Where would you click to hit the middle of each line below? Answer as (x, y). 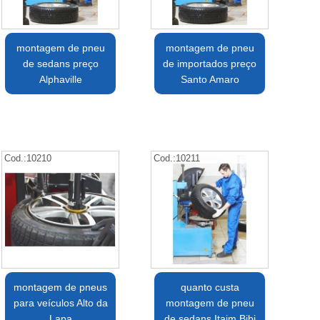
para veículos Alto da (60, 303)
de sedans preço (60, 64)
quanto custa (210, 287)
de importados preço (210, 64)
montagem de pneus (61, 287)
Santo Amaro (210, 80)
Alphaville (60, 80)
